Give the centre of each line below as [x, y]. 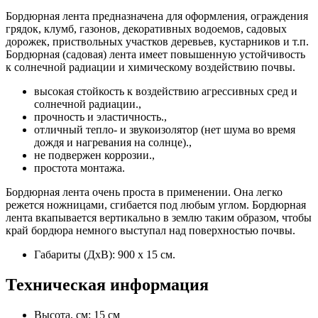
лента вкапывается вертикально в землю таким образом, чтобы [159, 218]
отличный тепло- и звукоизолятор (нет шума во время [165, 130]
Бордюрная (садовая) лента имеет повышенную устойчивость [155, 55]
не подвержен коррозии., [94, 155]
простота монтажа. [79, 168]
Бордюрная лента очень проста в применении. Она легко [144, 192]
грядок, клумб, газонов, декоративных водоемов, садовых [146, 29]
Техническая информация [107, 285]
